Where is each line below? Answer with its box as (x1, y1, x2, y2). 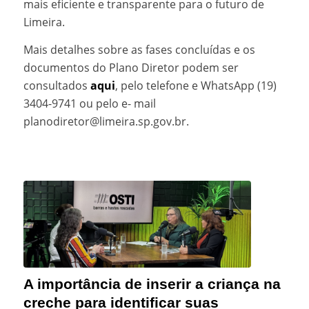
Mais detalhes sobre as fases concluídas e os (23, 41, 255, 57)
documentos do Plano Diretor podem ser (23, 59, 239, 75)
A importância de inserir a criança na (23, 275, 281, 292)
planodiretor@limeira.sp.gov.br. (23, 113, 189, 129)
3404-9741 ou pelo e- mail (23, 95, 156, 111)
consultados (23, 77, 90, 93)
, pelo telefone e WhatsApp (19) (114, 77, 277, 93)
